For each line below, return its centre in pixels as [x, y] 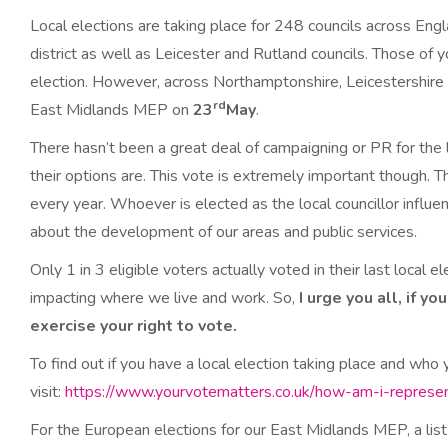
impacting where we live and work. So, [164, 298]
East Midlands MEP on [111, 110]
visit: [47, 392]
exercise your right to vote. [133, 326]
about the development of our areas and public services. [223, 232]
